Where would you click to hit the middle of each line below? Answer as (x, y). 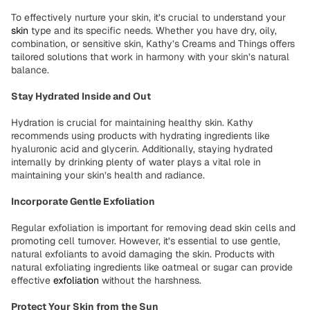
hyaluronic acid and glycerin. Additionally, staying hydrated (142, 149)
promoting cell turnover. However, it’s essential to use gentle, (146, 241)
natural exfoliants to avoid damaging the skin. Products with (143, 254)
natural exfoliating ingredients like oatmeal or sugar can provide (152, 267)
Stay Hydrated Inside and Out (81, 96)
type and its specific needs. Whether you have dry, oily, (153, 30)
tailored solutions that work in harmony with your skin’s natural (150, 57)
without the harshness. (150, 280)
